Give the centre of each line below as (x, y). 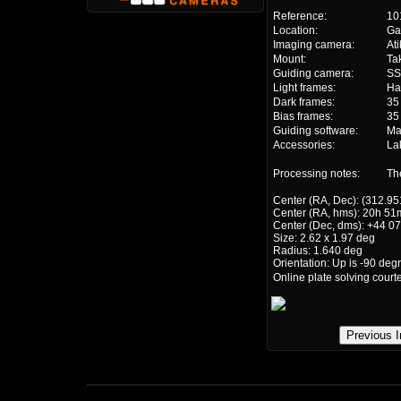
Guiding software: (316, 131)
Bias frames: (303, 117)
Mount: (290, 60)
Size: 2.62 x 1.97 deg (324, 239)
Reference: (300, 17)
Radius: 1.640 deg (318, 251)
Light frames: (304, 88)
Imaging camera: (314, 45)
